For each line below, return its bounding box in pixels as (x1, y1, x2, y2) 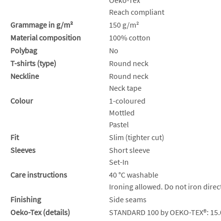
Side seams (109, 194, 147, 204)
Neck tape (109, 82, 142, 93)
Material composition (10, 32, 81, 42)
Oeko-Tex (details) (10, 207, 70, 217)
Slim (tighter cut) (109, 132, 164, 142)
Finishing (10, 194, 41, 204)
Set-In (109, 156, 129, 167)
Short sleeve (109, 145, 150, 155)
